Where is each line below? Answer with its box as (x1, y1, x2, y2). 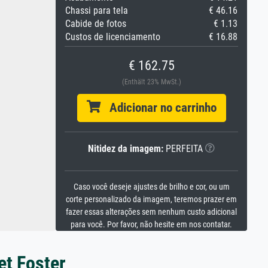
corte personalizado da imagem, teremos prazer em (66, 194, 237, 205)
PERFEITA (163, 143, 203, 154)
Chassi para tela (65, 5, 128, 16)
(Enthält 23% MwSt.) (121, 78, 181, 86)
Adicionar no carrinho (100, 100, 217, 115)
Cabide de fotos (65, 18, 126, 29)
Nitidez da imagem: (88, 143, 163, 154)
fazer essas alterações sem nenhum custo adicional (66, 207, 237, 217)
